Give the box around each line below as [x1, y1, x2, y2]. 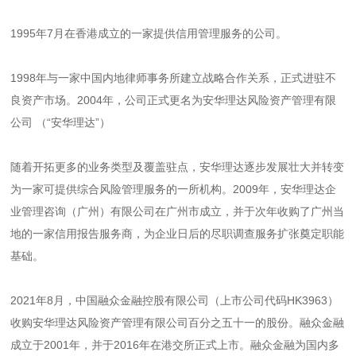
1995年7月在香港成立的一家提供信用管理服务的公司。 [10, 27, 288, 40]
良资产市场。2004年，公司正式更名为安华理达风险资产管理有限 [10, 94, 337, 106]
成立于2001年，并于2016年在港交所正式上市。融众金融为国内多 [10, 339, 340, 351]
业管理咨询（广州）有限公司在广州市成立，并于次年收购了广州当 [10, 205, 345, 218]
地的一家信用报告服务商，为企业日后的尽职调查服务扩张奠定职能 [10, 227, 345, 240]
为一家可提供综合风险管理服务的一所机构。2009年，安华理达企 [10, 183, 337, 195]
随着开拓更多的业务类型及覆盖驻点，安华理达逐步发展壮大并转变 [10, 161, 345, 173]
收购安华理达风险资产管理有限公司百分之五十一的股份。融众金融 [10, 316, 345, 329]
